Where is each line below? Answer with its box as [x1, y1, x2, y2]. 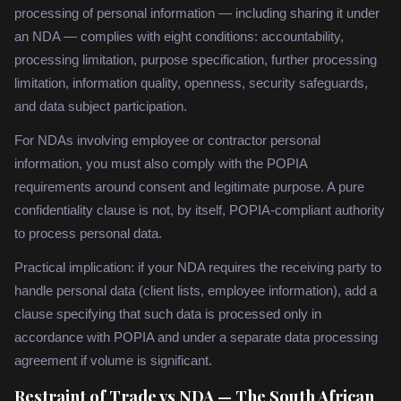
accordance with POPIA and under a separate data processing [14, 330, 378, 345]
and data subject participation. [14, 99, 187, 114]
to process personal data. [14, 226, 162, 241]
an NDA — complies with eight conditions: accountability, [14, 30, 344, 44]
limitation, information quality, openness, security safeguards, [14, 76, 368, 90]
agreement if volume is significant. [14, 354, 212, 368]
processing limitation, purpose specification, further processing [14, 53, 377, 67]
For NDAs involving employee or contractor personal [14, 133, 320, 148]
